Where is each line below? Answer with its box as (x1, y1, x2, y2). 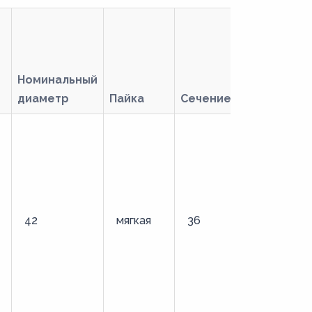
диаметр (17, 92, 69, 105)
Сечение (180, 92, 231, 105)
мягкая (116, 214, 151, 227)
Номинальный (17, 73, 97, 86)
